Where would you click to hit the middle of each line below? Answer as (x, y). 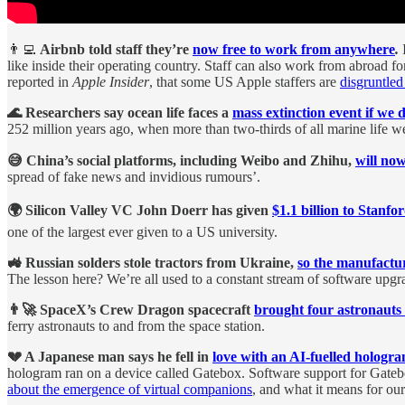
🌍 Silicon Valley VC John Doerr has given (140, 210)
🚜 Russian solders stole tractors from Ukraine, (152, 262)
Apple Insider (111, 81)
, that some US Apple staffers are (245, 81)
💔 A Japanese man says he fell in (110, 356)
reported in (40, 81)
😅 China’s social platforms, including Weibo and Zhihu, (181, 160)
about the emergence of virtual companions (130, 389)
